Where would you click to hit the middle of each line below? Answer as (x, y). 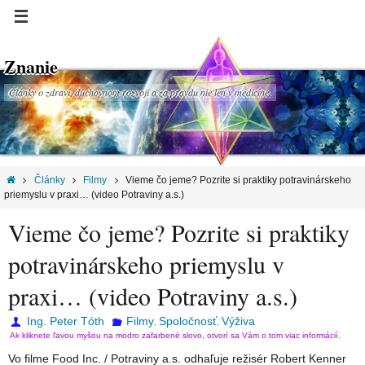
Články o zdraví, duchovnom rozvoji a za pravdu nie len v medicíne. (140, 92)
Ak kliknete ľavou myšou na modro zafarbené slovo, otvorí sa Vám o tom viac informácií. (175, 336)
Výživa (238, 321)
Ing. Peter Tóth (66, 321)
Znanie (31, 66)
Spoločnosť (187, 321)
